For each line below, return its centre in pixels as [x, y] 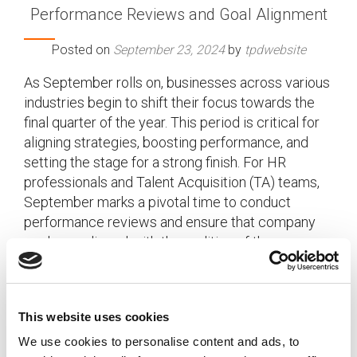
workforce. [57, 262]
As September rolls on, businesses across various [177, 82]
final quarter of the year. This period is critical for [172, 122]
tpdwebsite [275, 50]
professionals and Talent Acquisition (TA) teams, [172, 182]
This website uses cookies [94, 316]
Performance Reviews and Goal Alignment [178, 14]
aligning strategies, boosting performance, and [166, 142]
